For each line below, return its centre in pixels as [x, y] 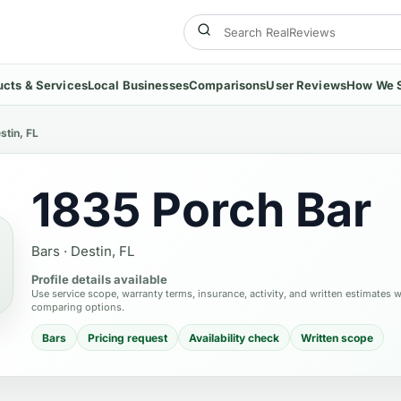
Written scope [337, 337]
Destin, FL [102, 251]
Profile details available [99, 279]
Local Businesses [138, 85]
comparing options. [78, 307]
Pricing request [128, 337]
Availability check [234, 337]
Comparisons [228, 85]
